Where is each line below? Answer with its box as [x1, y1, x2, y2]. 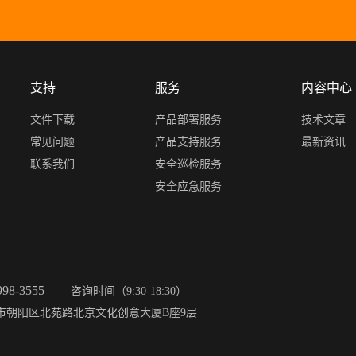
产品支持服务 [154, 136, 222, 148]
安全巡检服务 [154, 158, 222, 170]
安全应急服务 [154, 180, 222, 192]
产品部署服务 [154, 114, 222, 126]
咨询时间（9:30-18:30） [70, 285, 187, 297]
